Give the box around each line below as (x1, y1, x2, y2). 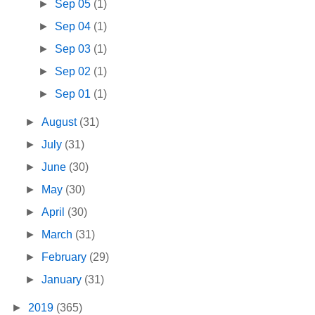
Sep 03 (55, 43, 94, 56)
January (41, 274, 85, 286)
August (41, 116, 80, 129)
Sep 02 (55, 65, 94, 78)
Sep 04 (55, 20, 94, 33)
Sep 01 (55, 88, 94, 101)
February (41, 251, 90, 264)
